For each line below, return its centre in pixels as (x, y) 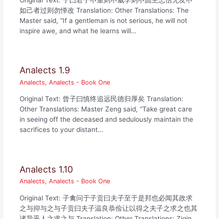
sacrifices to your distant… (62, 130)
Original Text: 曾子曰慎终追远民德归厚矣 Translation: (102, 99)
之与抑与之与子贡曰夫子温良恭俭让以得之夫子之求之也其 (109, 208)
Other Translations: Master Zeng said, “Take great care (106, 109)
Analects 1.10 (46, 169)
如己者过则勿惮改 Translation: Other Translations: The (104, 10)
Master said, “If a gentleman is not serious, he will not (104, 20)
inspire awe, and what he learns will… (78, 31)
